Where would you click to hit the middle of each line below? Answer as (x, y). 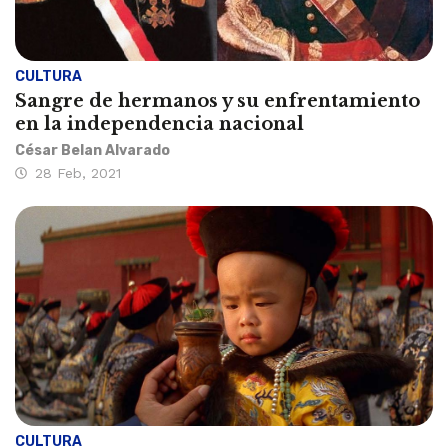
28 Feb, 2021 (78, 173)
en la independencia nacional (159, 124)
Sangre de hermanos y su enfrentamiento (217, 101)
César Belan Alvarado (92, 151)
